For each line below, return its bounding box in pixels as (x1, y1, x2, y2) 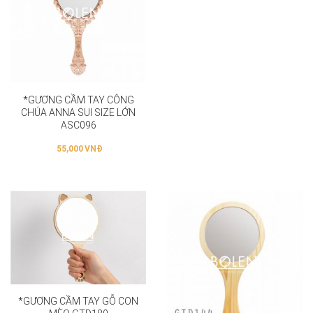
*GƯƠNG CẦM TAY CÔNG (22, 94, 134, 105)
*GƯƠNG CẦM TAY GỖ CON (18, 295, 138, 307)
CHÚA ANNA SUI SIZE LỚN (21, 106, 136, 118)
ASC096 (60, 119, 96, 131)
